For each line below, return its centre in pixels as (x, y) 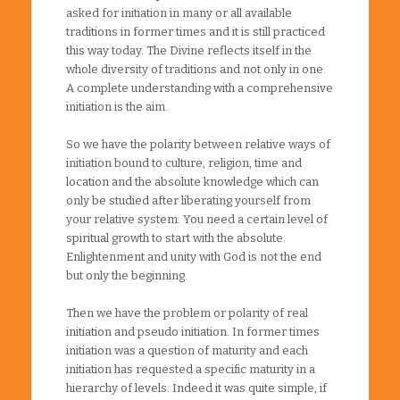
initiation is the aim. (117, 106)
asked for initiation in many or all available (179, 12)
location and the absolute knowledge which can (192, 181)
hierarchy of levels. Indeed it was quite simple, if (196, 387)
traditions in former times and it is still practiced (196, 31)
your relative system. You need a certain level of (197, 219)
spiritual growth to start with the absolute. (176, 237)
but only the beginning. (127, 275)
